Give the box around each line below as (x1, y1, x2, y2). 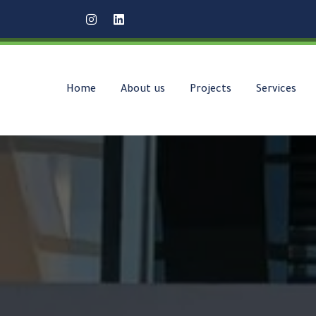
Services (255, 84, 296, 96)
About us (120, 84, 165, 96)
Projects (189, 84, 231, 96)
